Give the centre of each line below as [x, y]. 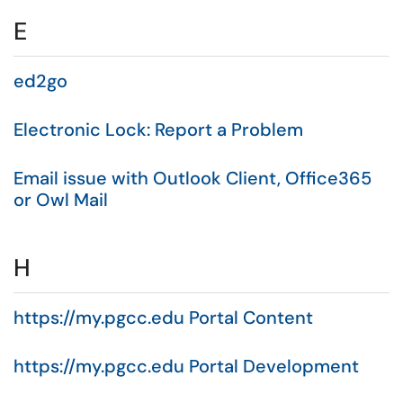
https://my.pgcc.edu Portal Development [186, 366]
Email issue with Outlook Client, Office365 [193, 178]
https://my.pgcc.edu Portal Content [163, 318]
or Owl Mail [61, 200]
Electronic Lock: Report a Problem [158, 130]
